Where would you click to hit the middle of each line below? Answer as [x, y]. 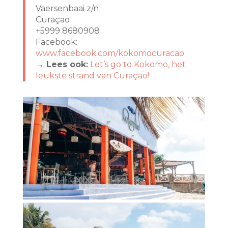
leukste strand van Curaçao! [92, 76]
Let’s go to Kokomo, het [138, 65]
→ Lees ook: [62, 65]
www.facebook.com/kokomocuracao [110, 53]
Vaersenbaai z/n [67, 9]
